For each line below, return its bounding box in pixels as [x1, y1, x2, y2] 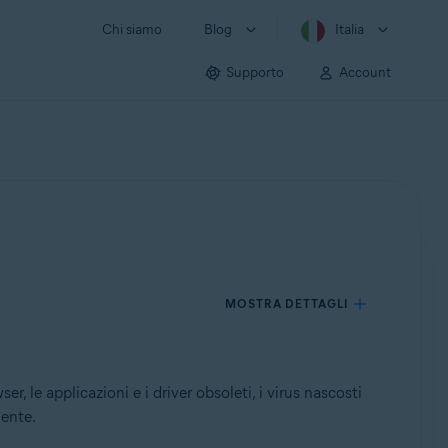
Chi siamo [102, 21, 162, 38]
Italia [335, 21, 364, 38]
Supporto [226, 63, 284, 81]
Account [339, 63, 391, 81]
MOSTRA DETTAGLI [225, 296, 349, 311]
